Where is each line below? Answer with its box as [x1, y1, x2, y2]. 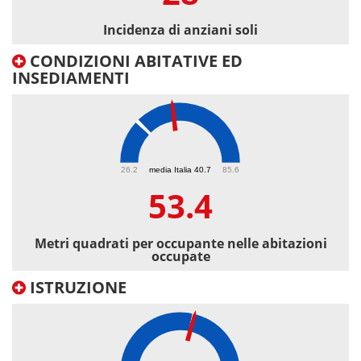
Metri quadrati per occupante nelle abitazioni [34, 234, 327, 253]
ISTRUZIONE [26, 276, 127, 299]
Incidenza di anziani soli [103, 21, 258, 39]
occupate [151, 247, 210, 266]
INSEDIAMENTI [12, 67, 130, 89]
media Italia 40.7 [149, 164, 211, 174]
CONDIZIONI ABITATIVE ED [26, 50, 243, 73]
